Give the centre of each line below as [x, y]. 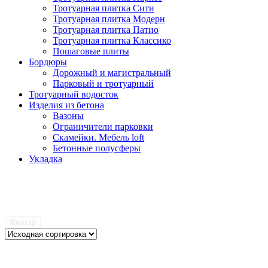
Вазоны [68, 115]
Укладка [45, 159]
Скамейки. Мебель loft [98, 137]
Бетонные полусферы [97, 148]
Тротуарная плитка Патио [106, 29]
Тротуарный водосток [74, 94]
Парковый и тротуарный [103, 83]
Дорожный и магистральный [112, 72]
